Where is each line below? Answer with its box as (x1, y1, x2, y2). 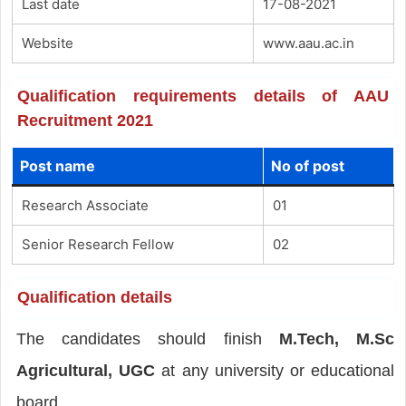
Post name (19, 156, 95, 175)
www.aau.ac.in (262, 34, 354, 52)
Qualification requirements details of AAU (16, 86, 390, 105)
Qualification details (16, 287, 172, 306)
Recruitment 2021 (16, 111, 153, 130)
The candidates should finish (15, 329, 279, 348)
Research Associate (21, 196, 149, 214)
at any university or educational (155, 361, 395, 380)
